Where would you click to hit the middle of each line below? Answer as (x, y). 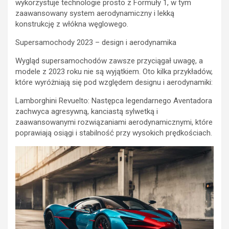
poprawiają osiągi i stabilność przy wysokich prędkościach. (114, 133)
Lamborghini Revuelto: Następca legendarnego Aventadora (114, 101)
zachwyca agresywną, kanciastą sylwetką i (87, 112)
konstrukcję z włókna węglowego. (72, 24)
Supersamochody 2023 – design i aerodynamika (96, 43)
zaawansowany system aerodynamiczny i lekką (95, 14)
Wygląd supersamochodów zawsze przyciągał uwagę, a (109, 61)
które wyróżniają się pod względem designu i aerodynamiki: (114, 83)
